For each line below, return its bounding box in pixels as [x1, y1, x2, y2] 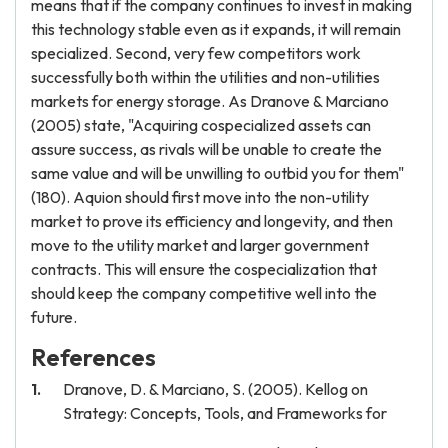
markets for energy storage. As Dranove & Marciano [31, 91, 389, 111]
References [31, 342, 156, 372]
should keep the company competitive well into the [31, 283, 377, 303]
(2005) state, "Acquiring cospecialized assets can [31, 115, 371, 135]
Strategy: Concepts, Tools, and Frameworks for [63, 403, 387, 423]
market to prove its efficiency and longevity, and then [31, 211, 393, 231]
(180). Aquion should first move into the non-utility [31, 187, 369, 207]
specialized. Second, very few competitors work [31, 43, 361, 63]
